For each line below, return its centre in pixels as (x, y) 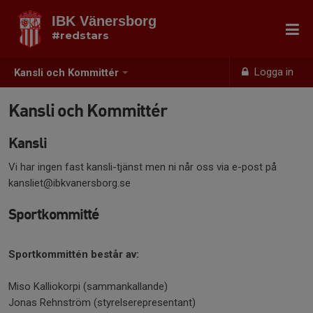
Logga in (273, 72)
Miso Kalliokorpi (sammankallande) (88, 286)
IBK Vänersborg (104, 21)
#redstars (80, 35)
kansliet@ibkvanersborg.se (70, 183)
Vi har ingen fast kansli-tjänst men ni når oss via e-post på (143, 167)
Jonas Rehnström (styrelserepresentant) (102, 303)
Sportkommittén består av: (74, 254)
